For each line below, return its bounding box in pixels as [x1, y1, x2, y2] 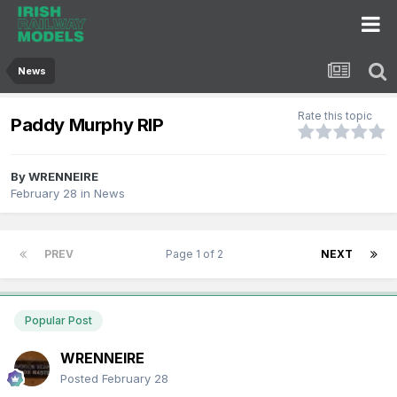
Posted [60, 370, 102, 385]
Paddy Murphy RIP [11, 113, 164, 136]
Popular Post [25, 314, 92, 328]
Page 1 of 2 [166, 247, 229, 261]
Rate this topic [298, 109, 372, 123]
